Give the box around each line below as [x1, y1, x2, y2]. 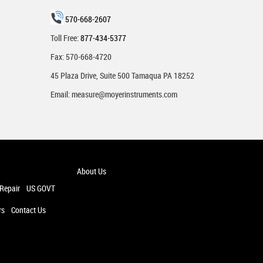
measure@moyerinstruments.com [72, 88, 178, 100]
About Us [76, 165, 106, 177]
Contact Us [11, 204, 46, 215]
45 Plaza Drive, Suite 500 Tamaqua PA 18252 [50, 69, 195, 81]
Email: [50, 88, 72, 100]
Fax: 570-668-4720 [50, 50, 112, 62]
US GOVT [26, 182, 55, 194]
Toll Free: [50, 32, 81, 43]
